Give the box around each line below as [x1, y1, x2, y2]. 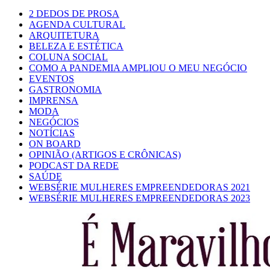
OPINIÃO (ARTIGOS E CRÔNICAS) [29, 149, 181, 160]
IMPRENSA [29, 95, 78, 105]
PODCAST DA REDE [29, 160, 119, 171]
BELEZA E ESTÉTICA [29, 41, 124, 51]
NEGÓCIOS [29, 117, 79, 127]
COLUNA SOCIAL [29, 52, 108, 62]
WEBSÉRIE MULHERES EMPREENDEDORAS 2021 [29, 182, 250, 192]
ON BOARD [29, 139, 81, 149]
